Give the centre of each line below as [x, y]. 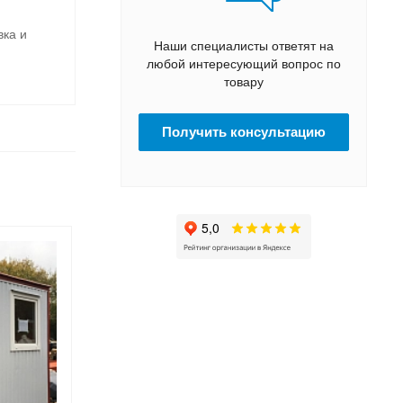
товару [244, 81]
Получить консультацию [244, 131]
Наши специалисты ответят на [244, 45]
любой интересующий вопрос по [244, 63]
